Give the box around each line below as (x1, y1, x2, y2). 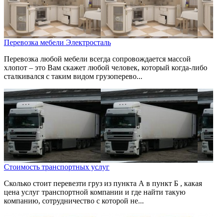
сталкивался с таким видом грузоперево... (4, 72, 142, 81)
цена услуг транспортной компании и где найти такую (4, 188, 186, 197)
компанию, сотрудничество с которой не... (4, 197, 144, 205)
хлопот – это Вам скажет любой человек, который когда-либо (4, 63, 207, 72)
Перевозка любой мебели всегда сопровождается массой (4, 55, 191, 63)
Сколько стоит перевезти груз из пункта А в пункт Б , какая (4, 179, 202, 188)
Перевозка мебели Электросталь (4, 38, 111, 47)
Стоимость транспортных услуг (4, 163, 109, 171)
